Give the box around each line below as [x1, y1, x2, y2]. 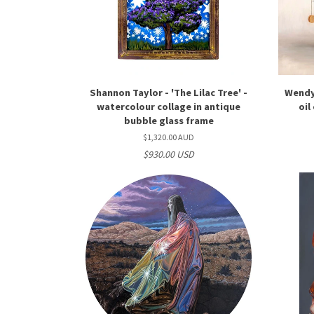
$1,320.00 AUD [143, 132, 195, 142]
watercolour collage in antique [97, 100, 241, 113]
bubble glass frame [123, 114, 214, 127]
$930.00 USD [143, 148, 195, 161]
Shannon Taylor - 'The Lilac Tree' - [90, 86, 248, 99]
